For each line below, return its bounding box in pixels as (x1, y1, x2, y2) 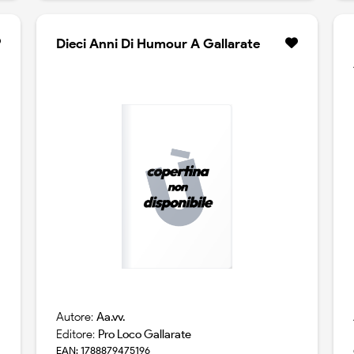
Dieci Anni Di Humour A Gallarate (55, 36, 260, 52)
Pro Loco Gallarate (97, 327, 191, 342)
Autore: (55, 310, 96, 325)
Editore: (55, 327, 98, 342)
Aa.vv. (96, 310, 125, 325)
